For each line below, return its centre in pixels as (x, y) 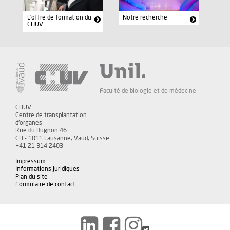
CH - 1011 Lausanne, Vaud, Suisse (62, 138)
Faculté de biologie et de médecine (148, 91)
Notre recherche (145, 18)
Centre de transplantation (51, 115)
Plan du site (32, 176)
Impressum (31, 161)
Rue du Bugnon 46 (41, 130)
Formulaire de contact (45, 184)
